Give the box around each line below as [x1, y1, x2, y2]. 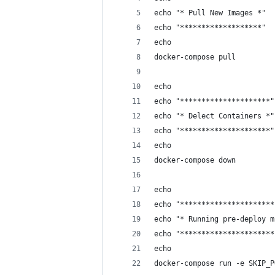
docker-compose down [154, 156, 236, 165]
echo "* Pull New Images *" [154, 9, 266, 17]
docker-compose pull [154, 53, 236, 61]
